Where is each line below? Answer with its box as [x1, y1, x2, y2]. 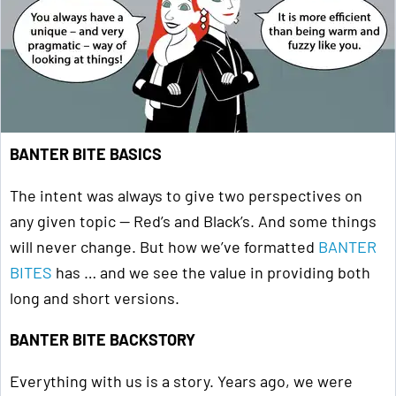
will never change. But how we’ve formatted [10, 237, 318, 257]
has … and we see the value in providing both [52, 263, 370, 283]
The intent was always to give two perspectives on [10, 186, 362, 206]
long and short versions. [10, 288, 179, 308]
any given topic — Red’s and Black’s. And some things [10, 211, 377, 232]
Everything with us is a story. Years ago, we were [10, 371, 353, 392]
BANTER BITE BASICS [10, 144, 162, 164]
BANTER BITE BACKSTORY [10, 330, 195, 350]
